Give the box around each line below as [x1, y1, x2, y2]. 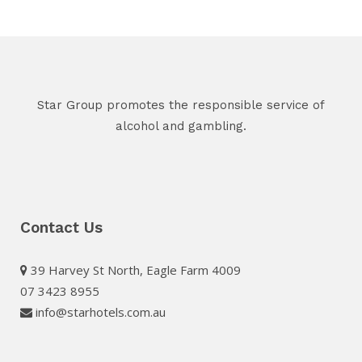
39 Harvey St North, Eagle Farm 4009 [27, 262, 241, 279]
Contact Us [20, 218, 103, 238]
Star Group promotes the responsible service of [37, 98, 325, 113]
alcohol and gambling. [116, 119, 246, 134]
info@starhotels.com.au [32, 304, 166, 321]
